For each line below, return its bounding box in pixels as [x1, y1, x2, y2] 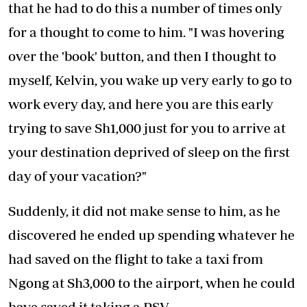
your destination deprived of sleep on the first [8, 144, 290, 160]
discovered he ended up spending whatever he [8, 227, 295, 243]
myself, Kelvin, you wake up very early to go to [8, 72, 292, 88]
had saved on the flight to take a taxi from [8, 251, 263, 267]
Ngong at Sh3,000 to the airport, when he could [8, 275, 295, 291]
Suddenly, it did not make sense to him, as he [8, 203, 280, 219]
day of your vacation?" [8, 168, 147, 184]
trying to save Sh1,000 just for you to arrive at [8, 120, 286, 136]
